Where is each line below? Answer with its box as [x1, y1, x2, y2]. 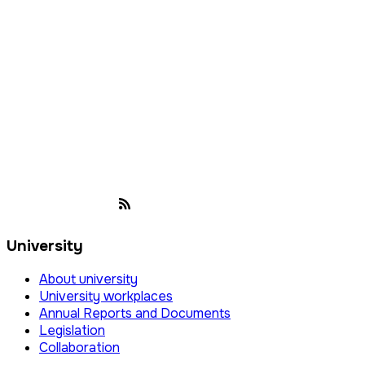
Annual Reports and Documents [39, 305, 231, 323]
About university [39, 270, 138, 288]
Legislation [39, 322, 105, 340]
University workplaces [39, 288, 173, 306]
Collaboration [39, 339, 120, 357]
